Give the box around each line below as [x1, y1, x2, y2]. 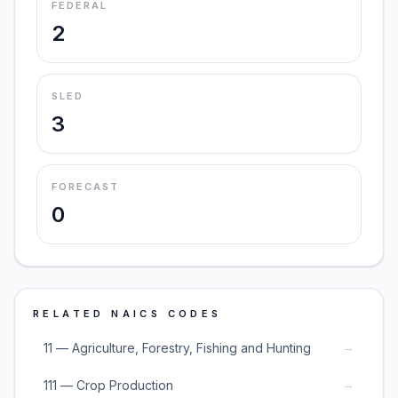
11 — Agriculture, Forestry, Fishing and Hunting [44, 339, 311, 355]
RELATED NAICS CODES [33, 307, 222, 320]
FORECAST [52, 180, 119, 193]
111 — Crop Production [44, 377, 173, 393]
